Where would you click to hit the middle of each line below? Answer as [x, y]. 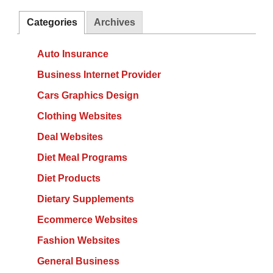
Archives [115, 23]
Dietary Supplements [85, 199]
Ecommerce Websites [87, 220]
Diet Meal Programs [82, 158]
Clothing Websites [79, 116]
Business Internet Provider [99, 75]
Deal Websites [70, 137]
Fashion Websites [78, 241]
